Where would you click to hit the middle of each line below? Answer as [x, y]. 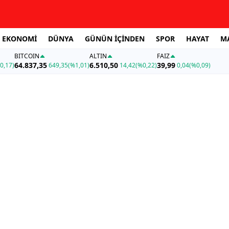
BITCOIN [27, 56]
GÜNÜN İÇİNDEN [115, 38]
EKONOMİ [19, 38]
